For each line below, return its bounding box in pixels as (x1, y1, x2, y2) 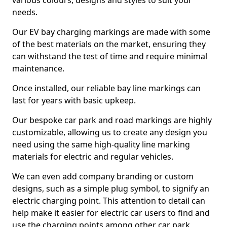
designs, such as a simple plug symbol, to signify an (12, 183, 209, 194)
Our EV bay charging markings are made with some (12, 26, 210, 37)
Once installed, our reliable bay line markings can (12, 83, 201, 94)
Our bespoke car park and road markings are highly (12, 115, 212, 126)
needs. (12, 7, 37, 18)
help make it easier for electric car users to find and (12, 207, 210, 218)
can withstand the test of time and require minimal (12, 51, 207, 62)
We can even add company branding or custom (12, 171, 194, 182)
